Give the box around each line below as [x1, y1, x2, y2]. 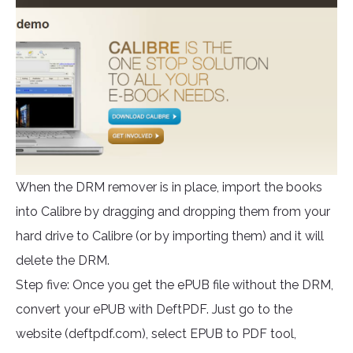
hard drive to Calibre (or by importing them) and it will [16, 229, 324, 244]
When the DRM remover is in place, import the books [16, 180, 322, 195]
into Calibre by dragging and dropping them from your [16, 204, 330, 220]
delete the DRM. [16, 253, 110, 269]
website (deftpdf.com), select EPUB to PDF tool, [16, 326, 296, 342]
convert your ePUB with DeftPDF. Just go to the [16, 302, 292, 318]
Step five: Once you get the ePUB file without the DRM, [16, 277, 333, 293]
